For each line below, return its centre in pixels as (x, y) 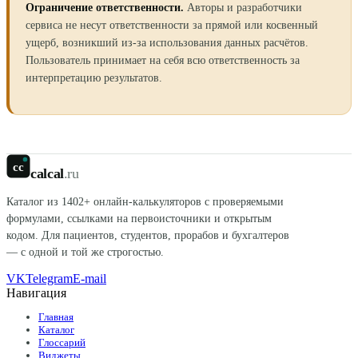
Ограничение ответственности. (105, 8)
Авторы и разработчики (245, 8)
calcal (47, 173)
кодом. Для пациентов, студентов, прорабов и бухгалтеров (148, 235)
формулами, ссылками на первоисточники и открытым (139, 219)
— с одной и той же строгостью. (85, 252)
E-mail (89, 278)
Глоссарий (62, 342)
